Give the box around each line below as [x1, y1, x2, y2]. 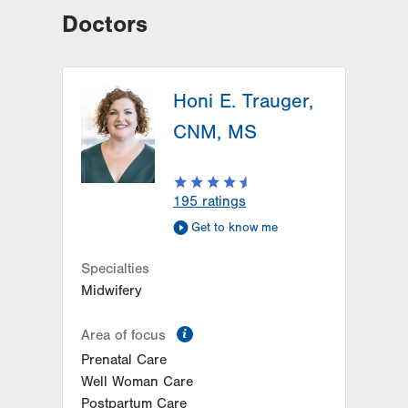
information [199, 322, 270, 339]
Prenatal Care [81, 352, 167, 368]
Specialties [81, 260, 149, 277]
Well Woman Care [81, 373, 193, 390]
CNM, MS [173, 121, 257, 144]
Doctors [62, 11, 148, 38]
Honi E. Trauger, [173, 90, 313, 113]
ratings [198, 193, 246, 209]
